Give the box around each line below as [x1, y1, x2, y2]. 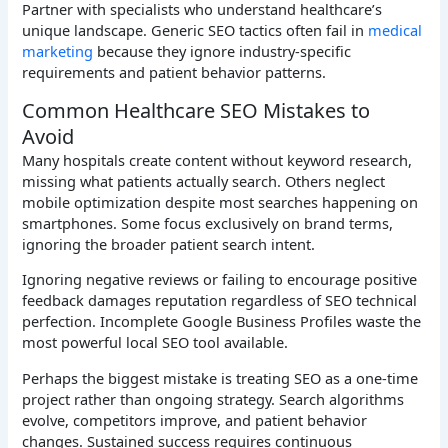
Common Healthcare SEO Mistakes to [22, 96, 371, 124]
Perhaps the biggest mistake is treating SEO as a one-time [22, 367, 419, 388]
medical [368, 20, 423, 41]
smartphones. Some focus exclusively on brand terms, [22, 212, 394, 233]
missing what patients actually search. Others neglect [22, 170, 386, 191]
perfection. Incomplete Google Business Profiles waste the [22, 311, 422, 332]
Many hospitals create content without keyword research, [22, 149, 413, 170]
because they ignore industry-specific [93, 41, 352, 62]
